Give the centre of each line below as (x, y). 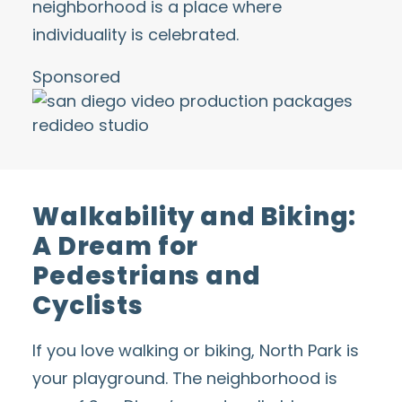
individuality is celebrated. (135, 35)
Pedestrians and (147, 276)
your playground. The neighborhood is (185, 378)
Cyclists (88, 306)
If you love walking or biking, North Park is (196, 350)
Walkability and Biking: (195, 217)
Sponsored (76, 77)
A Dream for (116, 246)
